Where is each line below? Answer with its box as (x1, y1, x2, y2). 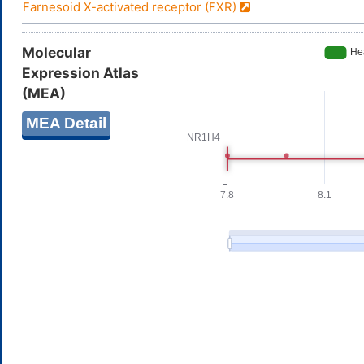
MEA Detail (26, 114, 106, 132)
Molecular (22, 43, 91, 61)
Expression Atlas (22, 63, 139, 81)
